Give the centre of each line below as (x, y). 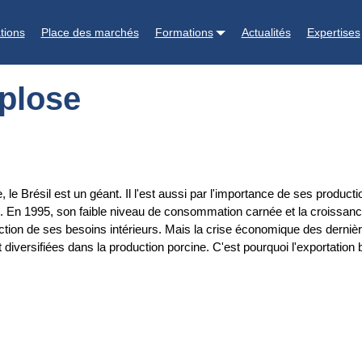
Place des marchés (90, 32)
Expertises (333, 32)
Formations (184, 32)
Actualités (266, 32)
